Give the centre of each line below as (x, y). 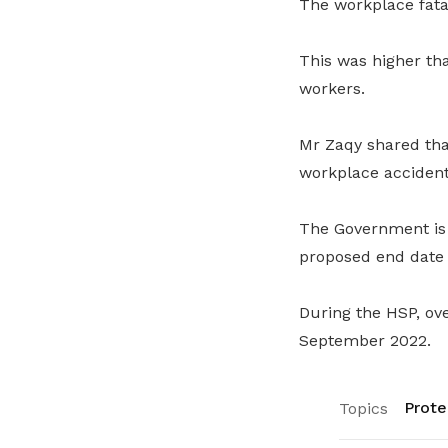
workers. (331, 88)
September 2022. (364, 340)
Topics (363, 408)
